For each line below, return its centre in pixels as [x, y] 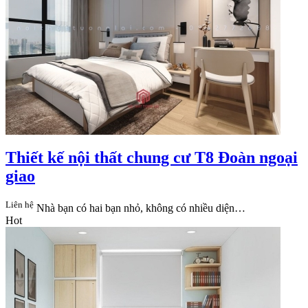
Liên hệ [20, 204]
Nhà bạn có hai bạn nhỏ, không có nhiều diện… [141, 208]
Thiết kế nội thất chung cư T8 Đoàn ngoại [152, 157]
